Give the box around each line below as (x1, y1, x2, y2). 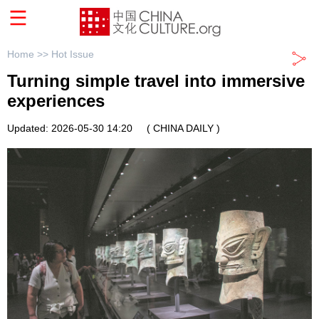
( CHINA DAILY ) (147, 122, 220, 135)
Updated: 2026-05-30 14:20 (7, 122, 132, 135)
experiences (7, 91, 105, 111)
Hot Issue (51, 48, 94, 61)
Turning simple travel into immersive (7, 71, 305, 91)
